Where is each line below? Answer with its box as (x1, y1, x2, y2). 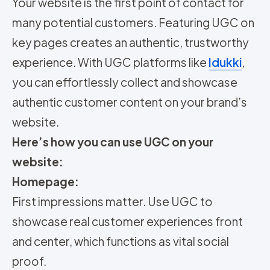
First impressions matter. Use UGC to (12, 194, 213, 209)
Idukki (209, 55, 242, 70)
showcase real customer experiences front (12, 214, 243, 229)
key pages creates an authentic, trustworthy (12, 35, 249, 50)
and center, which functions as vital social (12, 234, 229, 249)
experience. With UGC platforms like (12, 55, 209, 70)
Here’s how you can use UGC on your (12, 134, 213, 149)
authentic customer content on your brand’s (12, 95, 247, 110)
